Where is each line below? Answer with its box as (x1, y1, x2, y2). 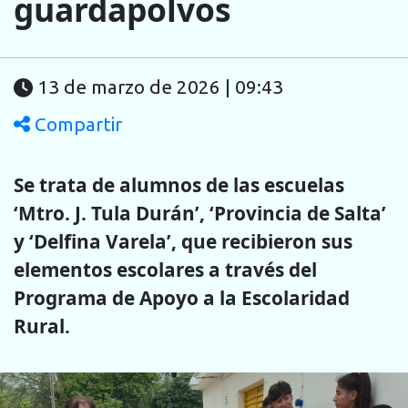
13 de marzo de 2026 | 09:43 (37, 76, 283, 98)
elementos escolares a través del (14, 256, 317, 282)
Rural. (14, 312, 70, 339)
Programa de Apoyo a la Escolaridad (14, 284, 350, 311)
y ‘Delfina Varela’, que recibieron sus (14, 228, 352, 254)
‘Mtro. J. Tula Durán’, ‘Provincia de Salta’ (14, 199, 386, 226)
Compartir (30, 114, 122, 136)
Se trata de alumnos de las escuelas (14, 171, 344, 198)
